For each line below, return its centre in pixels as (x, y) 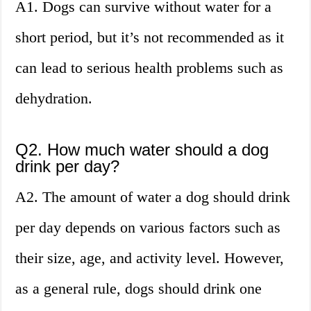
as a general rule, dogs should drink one (139, 289)
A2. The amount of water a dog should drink (153, 197)
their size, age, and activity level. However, (150, 258)
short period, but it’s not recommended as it (150, 37)
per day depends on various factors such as (148, 228)
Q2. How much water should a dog (142, 150)
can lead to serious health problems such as (150, 68)
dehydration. (54, 99)
